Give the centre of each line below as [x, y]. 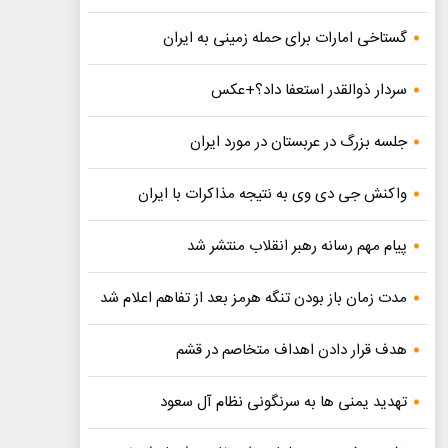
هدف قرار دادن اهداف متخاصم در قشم [292, 350]
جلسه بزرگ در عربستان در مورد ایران [299, 142]
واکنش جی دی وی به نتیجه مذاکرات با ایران [273, 194]
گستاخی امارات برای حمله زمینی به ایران [285, 38]
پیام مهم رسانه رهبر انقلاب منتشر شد [297, 246]
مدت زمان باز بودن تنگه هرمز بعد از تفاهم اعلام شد [254, 298]
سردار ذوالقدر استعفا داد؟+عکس [309, 90]
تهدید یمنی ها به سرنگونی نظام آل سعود [284, 402]
